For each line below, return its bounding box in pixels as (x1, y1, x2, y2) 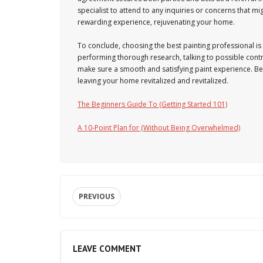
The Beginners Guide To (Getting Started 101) (77, 99, 227, 109)
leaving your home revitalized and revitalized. (77, 76, 228, 86)
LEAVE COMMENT (73, 243, 141, 254)
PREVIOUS (79, 191, 114, 201)
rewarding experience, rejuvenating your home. (77, 17, 235, 27)
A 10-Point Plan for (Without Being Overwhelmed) (77, 123, 240, 133)
